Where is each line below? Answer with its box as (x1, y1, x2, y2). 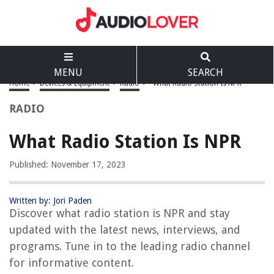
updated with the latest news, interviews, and (9, 223, 240, 236)
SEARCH (187, 67, 223, 78)
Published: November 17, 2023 (9, 160, 126, 169)
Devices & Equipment (40, 79, 109, 87)
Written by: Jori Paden (9, 196, 92, 206)
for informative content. (9, 256, 134, 269)
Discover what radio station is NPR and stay (9, 207, 230, 220)
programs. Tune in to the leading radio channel (9, 240, 250, 253)
